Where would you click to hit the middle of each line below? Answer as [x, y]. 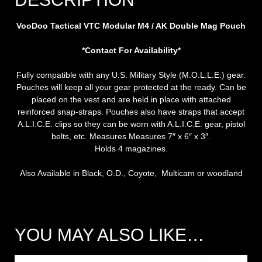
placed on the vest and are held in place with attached [131, 99]
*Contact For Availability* [131, 50]
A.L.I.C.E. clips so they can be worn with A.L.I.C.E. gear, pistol [131, 124]
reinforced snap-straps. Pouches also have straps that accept [131, 111]
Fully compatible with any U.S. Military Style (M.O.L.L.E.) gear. [131, 75]
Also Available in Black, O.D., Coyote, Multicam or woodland [131, 173]
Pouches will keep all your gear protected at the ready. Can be [131, 87]
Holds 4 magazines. [131, 148]
